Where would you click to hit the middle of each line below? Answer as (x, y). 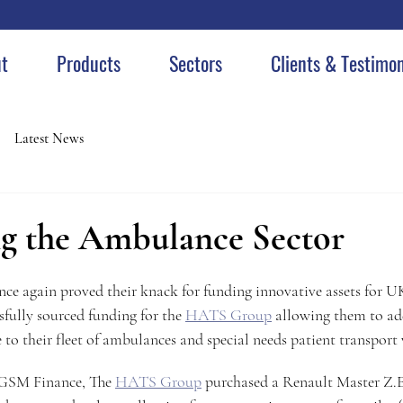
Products (88, 63)
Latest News (49, 139)
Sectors (195, 63)
